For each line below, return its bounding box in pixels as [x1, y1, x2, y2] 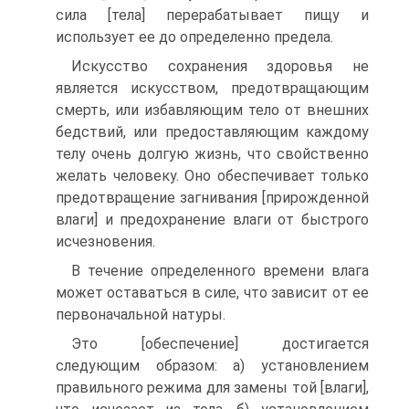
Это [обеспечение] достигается [71, 335, 369, 352]
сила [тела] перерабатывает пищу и [56, 6, 369, 24]
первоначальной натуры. [56, 306, 225, 323]
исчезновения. [56, 233, 155, 250]
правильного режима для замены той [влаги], [56, 379, 369, 396]
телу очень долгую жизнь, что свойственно [56, 145, 369, 163]
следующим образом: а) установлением [56, 357, 369, 374]
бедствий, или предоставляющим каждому [56, 123, 369, 141]
